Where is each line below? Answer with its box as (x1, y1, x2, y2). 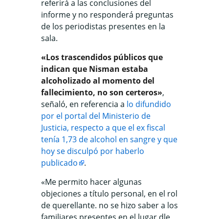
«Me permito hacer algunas (41, 176, 142, 187)
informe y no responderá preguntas (41, 9, 174, 20)
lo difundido (127, 99, 171, 109)
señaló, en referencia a (41, 99, 127, 109)
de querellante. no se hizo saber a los (41, 200, 178, 211)
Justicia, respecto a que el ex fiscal (41, 122, 165, 133)
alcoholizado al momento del (41, 75, 154, 86)
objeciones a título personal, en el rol (41, 188, 177, 199)
